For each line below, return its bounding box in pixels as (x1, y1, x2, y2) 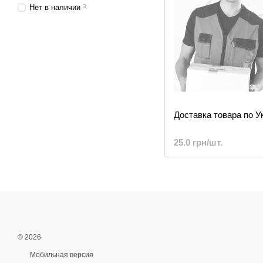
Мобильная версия (28, 251, 93, 259)
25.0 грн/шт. (174, 137, 222, 147)
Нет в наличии (29, 3, 80, 12)
